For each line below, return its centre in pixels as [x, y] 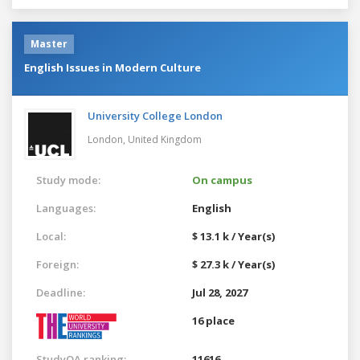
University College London [155, 115]
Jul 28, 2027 [220, 292]
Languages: [66, 208]
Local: [51, 236]
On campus [222, 180]
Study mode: [68, 180]
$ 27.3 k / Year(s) [233, 264]
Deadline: [61, 292]
